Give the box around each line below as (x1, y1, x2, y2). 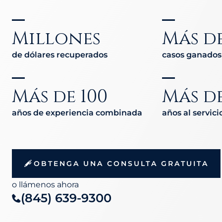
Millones (12, 26, 101, 48)
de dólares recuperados (12, 50, 108, 59)
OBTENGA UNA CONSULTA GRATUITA (34, 159, 209, 168)
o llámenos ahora (12, 180, 79, 189)
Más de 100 (12, 84, 108, 106)
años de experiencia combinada (12, 108, 142, 117)
